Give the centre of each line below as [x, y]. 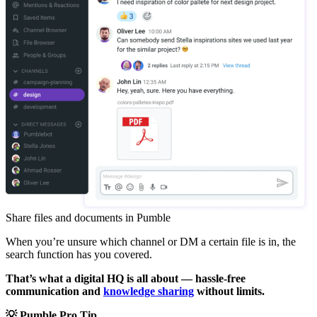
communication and [54, 292]
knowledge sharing [149, 292]
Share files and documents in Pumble [88, 218]
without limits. [229, 292]
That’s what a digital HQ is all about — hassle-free [126, 279]
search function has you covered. [79, 255]
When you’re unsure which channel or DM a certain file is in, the [151, 242]
